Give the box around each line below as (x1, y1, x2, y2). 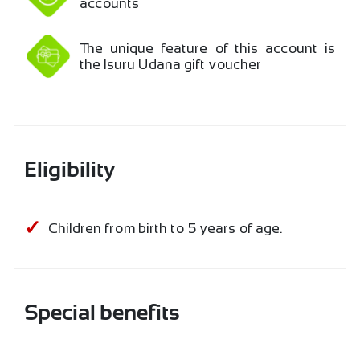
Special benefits (23, 303, 180, 325)
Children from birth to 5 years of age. (48, 219, 283, 236)
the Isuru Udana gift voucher (80, 55, 262, 72)
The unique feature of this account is (80, 39, 337, 56)
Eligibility (23, 160, 115, 182)
